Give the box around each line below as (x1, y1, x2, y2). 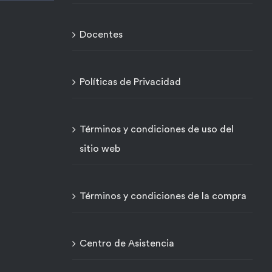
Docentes (79, 30, 123, 39)
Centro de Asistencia (79, 239, 174, 248)
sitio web (79, 144, 120, 154)
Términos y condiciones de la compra (79, 191, 246, 201)
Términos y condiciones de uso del (79, 124, 234, 134)
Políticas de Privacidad (79, 77, 181, 87)
